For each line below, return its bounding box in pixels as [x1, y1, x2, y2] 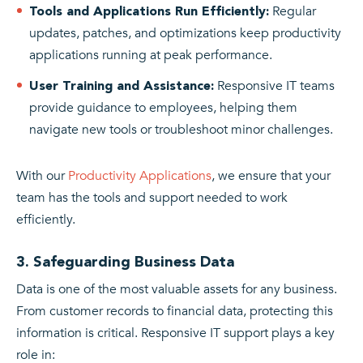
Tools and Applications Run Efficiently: [29, 2, 269, 19]
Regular [269, 2, 316, 20]
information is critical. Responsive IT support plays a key [16, 323, 335, 342]
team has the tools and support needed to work [16, 188, 288, 207]
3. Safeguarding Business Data [16, 252, 234, 270]
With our [16, 166, 65, 185]
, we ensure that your [211, 166, 331, 185]
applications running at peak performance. [29, 45, 272, 64]
